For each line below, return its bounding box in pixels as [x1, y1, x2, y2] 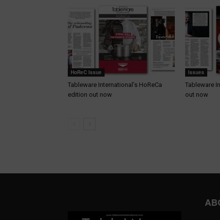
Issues [188, 69, 204, 76]
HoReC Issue [71, 69, 102, 76]
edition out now [68, 91, 112, 99]
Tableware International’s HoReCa [68, 81, 162, 89]
